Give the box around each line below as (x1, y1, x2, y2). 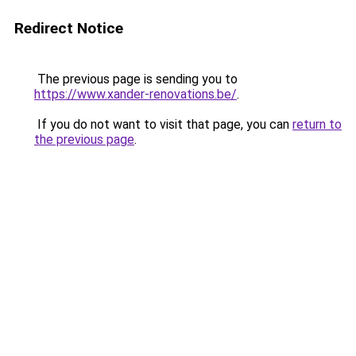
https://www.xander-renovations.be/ (34, 87, 237, 102)
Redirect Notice (14, 19, 123, 37)
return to (292, 117, 342, 132)
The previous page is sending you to (34, 72, 238, 87)
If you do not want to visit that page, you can (34, 117, 292, 132)
